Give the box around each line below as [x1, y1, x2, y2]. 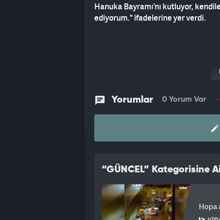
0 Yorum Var [162, 95, 206, 104]
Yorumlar [109, 95, 156, 105]
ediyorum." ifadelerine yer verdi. [94, 12, 206, 23]
